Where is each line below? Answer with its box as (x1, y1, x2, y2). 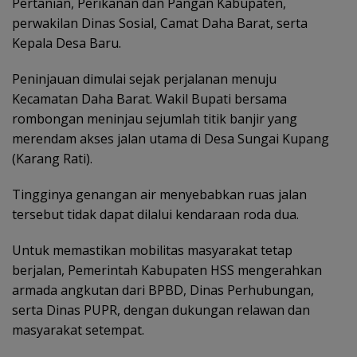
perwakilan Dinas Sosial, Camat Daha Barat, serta (12, 14, 308, 33)
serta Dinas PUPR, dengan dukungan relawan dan (12, 301, 310, 320)
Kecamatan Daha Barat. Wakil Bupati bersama (12, 90, 287, 108)
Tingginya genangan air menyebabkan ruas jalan (12, 186, 307, 204)
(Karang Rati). (12, 150, 92, 168)
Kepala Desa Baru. (12, 34, 121, 53)
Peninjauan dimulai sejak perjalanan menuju (12, 70, 277, 88)
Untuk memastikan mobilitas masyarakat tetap (12, 241, 292, 260)
